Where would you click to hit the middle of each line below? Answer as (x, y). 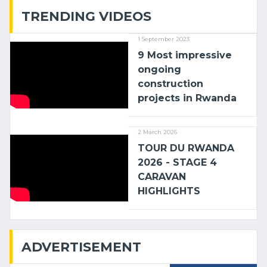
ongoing (160, 69)
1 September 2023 (164, 39)
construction (171, 84)
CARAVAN (162, 177)
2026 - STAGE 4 (178, 162)
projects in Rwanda (187, 98)
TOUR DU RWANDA (186, 148)
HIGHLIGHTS (169, 191)
